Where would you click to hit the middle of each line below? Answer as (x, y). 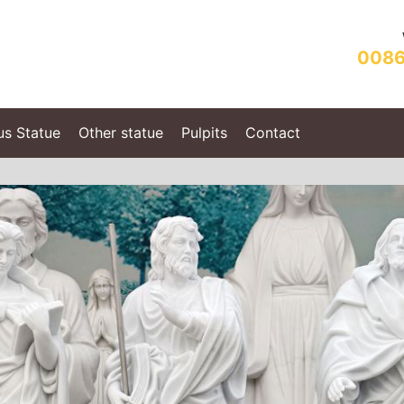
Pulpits (204, 133)
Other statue (121, 133)
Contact (273, 133)
